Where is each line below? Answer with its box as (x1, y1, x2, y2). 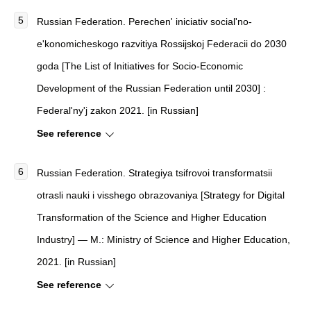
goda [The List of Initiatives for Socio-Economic (37, 60, 243, 72)
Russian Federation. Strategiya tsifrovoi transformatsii (37, 167, 272, 178)
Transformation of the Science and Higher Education (37, 212, 267, 223)
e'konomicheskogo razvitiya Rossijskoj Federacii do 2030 (37, 38, 287, 49)
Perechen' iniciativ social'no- (128, 16, 252, 27)
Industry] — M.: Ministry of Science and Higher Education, (37, 234, 290, 245)
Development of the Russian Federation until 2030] (37, 83, 260, 94)
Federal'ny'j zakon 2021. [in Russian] (37, 105, 199, 116)
